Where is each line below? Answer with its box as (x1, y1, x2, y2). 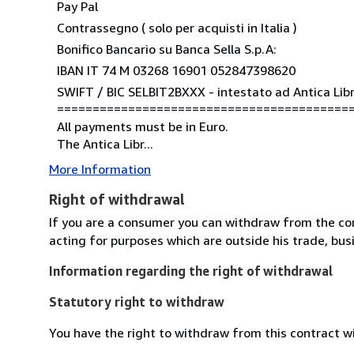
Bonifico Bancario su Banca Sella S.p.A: (57, 40, 277, 57)
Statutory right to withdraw (49, 293, 224, 310)
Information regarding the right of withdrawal (49, 262, 333, 279)
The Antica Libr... (57, 135, 153, 152)
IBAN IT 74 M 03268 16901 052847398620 (57, 62, 296, 78)
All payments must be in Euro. (57, 118, 228, 134)
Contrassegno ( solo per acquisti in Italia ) (57, 19, 297, 36)
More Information (49, 160, 151, 177)
